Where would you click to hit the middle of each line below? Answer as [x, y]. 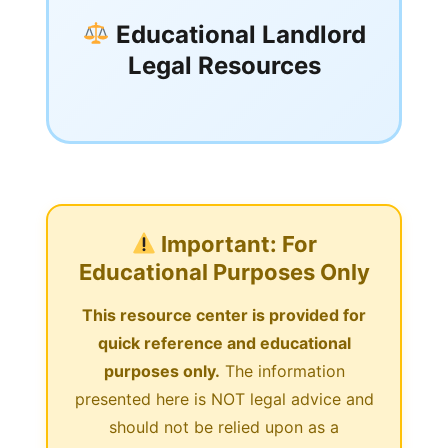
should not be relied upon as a [224, 426]
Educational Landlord [237, 34]
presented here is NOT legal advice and [224, 398]
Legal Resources [224, 65]
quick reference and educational [224, 342]
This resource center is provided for [224, 314]
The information [282, 370]
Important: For [237, 243]
